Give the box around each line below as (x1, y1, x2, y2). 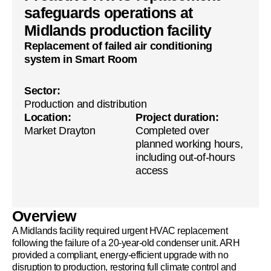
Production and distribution (24, 98, 147, 110)
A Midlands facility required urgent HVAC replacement (12, 226, 228, 236)
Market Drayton (24, 125, 96, 137)
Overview (12, 207, 76, 224)
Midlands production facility (24, 22, 211, 39)
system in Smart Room (24, 53, 138, 65)
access (135, 165, 168, 177)
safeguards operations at (24, 4, 192, 21)
